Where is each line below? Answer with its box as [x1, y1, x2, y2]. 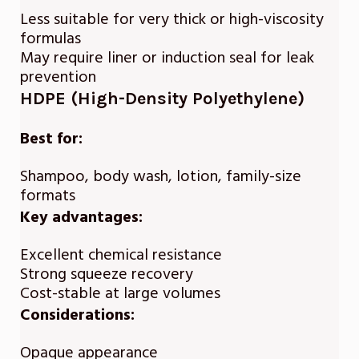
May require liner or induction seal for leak [20, 46, 314, 70]
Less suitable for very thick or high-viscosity [20, 8, 324, 31]
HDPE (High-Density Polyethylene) [20, 88, 305, 110]
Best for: [20, 127, 83, 151]
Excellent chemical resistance [20, 244, 222, 267]
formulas [20, 27, 81, 50]
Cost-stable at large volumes [20, 282, 220, 305]
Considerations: [20, 304, 135, 327]
